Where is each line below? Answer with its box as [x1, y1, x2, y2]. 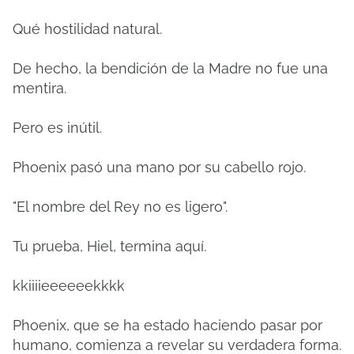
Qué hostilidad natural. [13, 21, 162, 37]
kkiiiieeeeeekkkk [13, 277, 125, 294]
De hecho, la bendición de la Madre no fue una [13, 60, 328, 77]
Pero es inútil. [13, 119, 102, 136]
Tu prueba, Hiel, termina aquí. [13, 238, 206, 254]
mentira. [13, 80, 66, 96]
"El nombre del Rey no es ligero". [13, 198, 228, 215]
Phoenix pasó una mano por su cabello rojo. [13, 159, 306, 175]
